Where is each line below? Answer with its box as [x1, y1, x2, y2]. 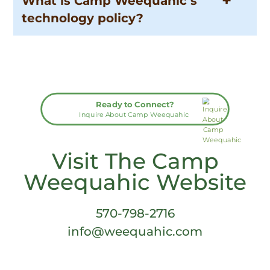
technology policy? [22, 11, 144, 26]
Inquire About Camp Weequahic [79, 111, 189, 119]
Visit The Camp [51, 148, 219, 175]
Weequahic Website [24, 169, 246, 196]
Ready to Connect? [95, 99, 175, 110]
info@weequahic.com [67, 224, 202, 239]
